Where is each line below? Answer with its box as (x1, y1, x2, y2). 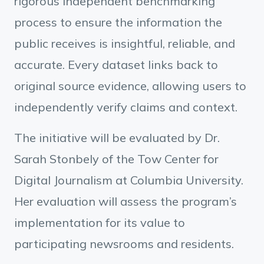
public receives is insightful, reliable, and (14, 36, 235, 51)
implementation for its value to (14, 215, 185, 230)
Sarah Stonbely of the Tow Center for (14, 151, 219, 166)
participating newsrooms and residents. (14, 236, 234, 251)
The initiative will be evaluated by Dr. (14, 130, 220, 145)
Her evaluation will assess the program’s (14, 194, 237, 209)
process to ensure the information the (14, 15, 222, 29)
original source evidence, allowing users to (14, 78, 246, 93)
